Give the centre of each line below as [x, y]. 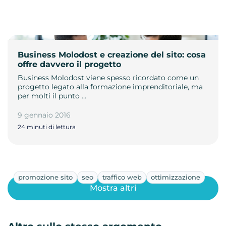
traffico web [122, 177]
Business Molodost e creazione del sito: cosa [112, 54]
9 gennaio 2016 [44, 115]
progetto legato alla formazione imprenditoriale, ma [110, 87]
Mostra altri [113, 188]
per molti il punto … [52, 96]
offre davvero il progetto [69, 64]
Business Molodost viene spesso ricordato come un [108, 77]
